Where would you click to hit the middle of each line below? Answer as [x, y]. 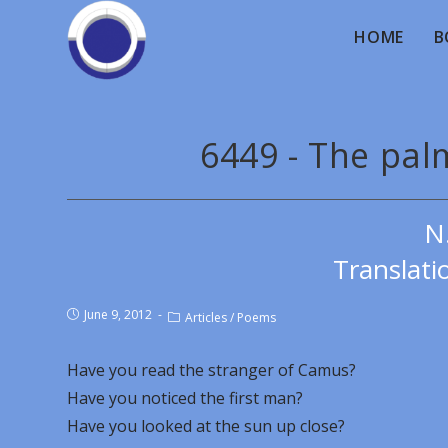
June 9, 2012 [118, 314]
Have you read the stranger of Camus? [212, 370]
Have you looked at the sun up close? [206, 426]
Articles [206, 317]
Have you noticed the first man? [185, 398]
